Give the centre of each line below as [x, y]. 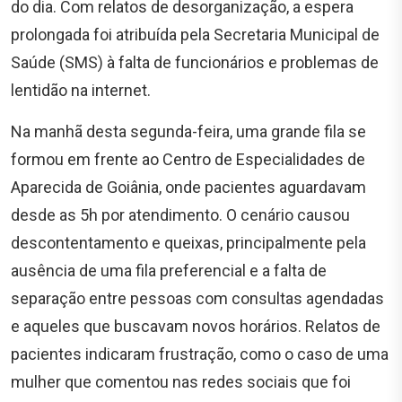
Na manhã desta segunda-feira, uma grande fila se [188, 131]
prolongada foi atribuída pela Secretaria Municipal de [195, 34]
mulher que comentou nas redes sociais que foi [181, 381]
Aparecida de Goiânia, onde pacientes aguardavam [188, 187]
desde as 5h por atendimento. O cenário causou [180, 214]
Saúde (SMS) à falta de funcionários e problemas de [195, 62]
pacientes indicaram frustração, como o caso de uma [200, 354]
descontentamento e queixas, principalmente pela [188, 242]
